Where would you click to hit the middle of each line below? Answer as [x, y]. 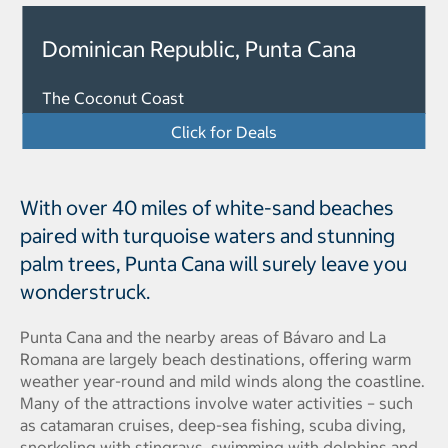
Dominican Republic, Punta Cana [199, 49]
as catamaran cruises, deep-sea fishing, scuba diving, [213, 425]
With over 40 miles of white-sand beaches [207, 207]
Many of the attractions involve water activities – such [216, 403]
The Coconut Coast [113, 98]
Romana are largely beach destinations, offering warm [215, 359]
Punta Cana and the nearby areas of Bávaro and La [203, 337]
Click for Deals [224, 132]
